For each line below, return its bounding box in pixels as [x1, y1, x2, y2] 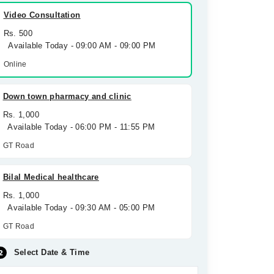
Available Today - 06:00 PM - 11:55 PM [2, 122, 155, 131]
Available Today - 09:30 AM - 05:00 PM [2, 203, 155, 212]
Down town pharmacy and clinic [2, 92, 131, 101]
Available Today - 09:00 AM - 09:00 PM [3, 41, 156, 50]
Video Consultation [3, 10, 81, 20]
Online [3, 60, 27, 68]
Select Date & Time [13, 248, 90, 257]
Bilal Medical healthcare [2, 172, 99, 182]
